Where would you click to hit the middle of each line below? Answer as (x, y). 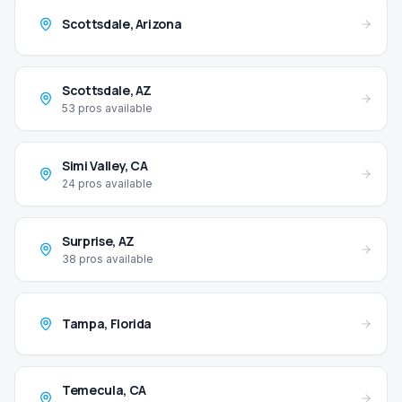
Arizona (158, 24)
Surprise (87, 241)
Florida (131, 324)
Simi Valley (94, 166)
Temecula (93, 390)
